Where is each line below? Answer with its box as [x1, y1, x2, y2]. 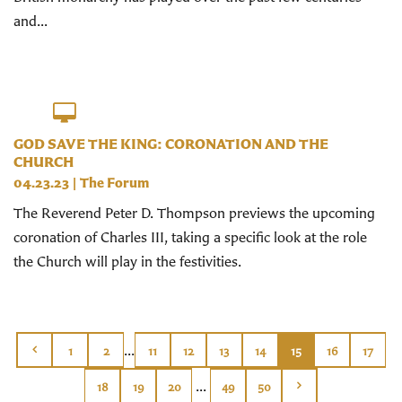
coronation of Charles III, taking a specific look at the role [13, 228, 367, 247]
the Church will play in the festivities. [13, 252, 241, 271]
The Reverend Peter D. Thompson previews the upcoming [13, 204, 375, 223]
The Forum [80, 174, 149, 192]
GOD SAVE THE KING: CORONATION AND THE [13, 135, 328, 153]
